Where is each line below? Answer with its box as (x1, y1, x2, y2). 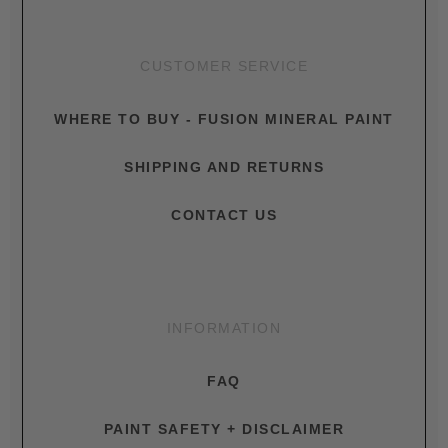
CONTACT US (171, 207, 277, 223)
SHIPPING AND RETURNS (124, 159, 324, 175)
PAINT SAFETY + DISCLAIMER (103, 421, 345, 437)
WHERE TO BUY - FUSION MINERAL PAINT (54, 111, 394, 127)
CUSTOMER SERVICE (140, 58, 308, 74)
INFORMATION (166, 320, 282, 336)
